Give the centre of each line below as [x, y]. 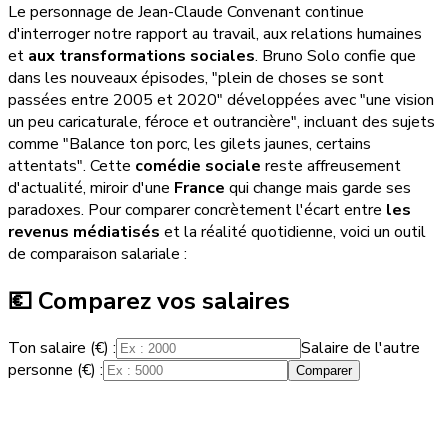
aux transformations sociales [141, 56]
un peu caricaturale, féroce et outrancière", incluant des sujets [221, 122]
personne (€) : [55, 370]
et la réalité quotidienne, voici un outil [293, 232]
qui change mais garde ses [318, 188]
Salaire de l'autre [360, 348]
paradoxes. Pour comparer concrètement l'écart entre [197, 210]
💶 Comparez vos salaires [149, 301]
